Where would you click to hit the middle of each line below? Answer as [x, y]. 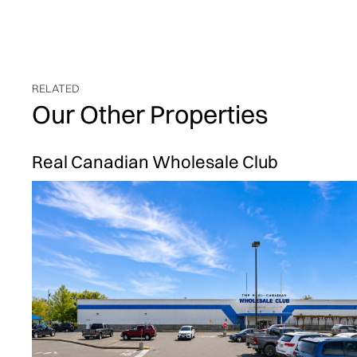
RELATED [56, 89]
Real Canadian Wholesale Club [155, 162]
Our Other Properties [150, 115]
